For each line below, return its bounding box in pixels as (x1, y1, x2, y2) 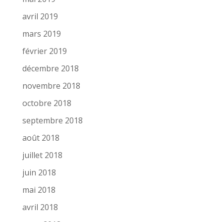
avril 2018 (22, 202, 58, 213)
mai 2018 (22, 184, 55, 196)
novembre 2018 (22, 80, 80, 92)
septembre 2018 (22, 115, 83, 126)
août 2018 (22, 132, 59, 144)
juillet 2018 (22, 150, 62, 161)
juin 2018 (22, 167, 56, 178)
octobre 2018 (22, 98, 71, 109)
